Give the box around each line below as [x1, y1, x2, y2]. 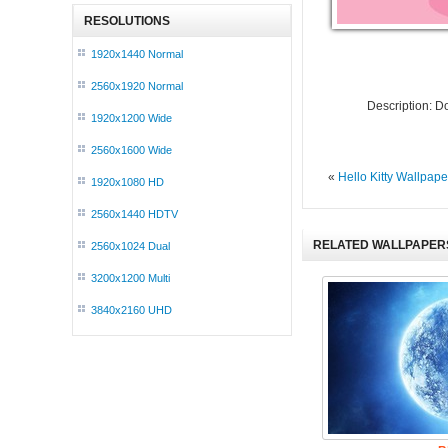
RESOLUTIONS [84, 14, 170, 28]
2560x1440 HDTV [91, 208, 178, 220]
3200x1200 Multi [91, 272, 170, 284]
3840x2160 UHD [91, 304, 172, 316]
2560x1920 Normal [91, 80, 183, 92]
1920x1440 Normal [91, 48, 183, 60]
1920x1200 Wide [91, 112, 172, 124]
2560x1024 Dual [91, 240, 170, 252]
